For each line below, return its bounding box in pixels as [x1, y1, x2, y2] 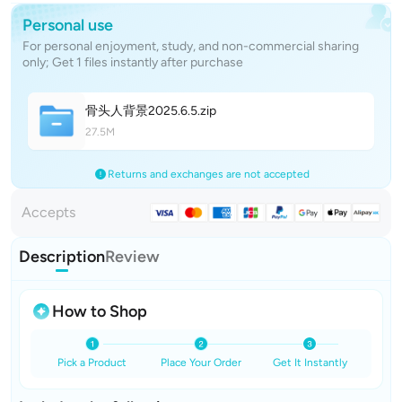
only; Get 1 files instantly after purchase [22, 55, 243, 70]
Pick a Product [57, 355, 127, 369]
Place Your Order [160, 355, 241, 369]
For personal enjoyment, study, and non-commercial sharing [22, 39, 359, 54]
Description [19, 247, 105, 267]
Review [105, 247, 160, 267]
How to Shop [52, 301, 147, 321]
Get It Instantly [272, 355, 347, 369]
